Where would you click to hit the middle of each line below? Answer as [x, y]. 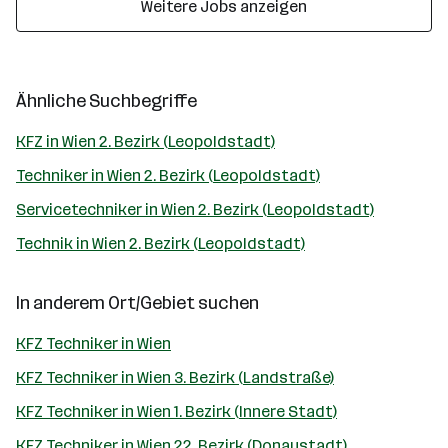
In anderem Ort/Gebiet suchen [137, 303]
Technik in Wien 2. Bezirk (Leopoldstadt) [160, 243]
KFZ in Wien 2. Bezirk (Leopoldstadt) [145, 141]
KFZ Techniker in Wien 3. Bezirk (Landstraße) [175, 377]
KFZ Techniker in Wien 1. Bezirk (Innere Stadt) [176, 411]
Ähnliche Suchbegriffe [106, 101]
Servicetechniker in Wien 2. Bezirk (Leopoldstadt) [195, 209]
